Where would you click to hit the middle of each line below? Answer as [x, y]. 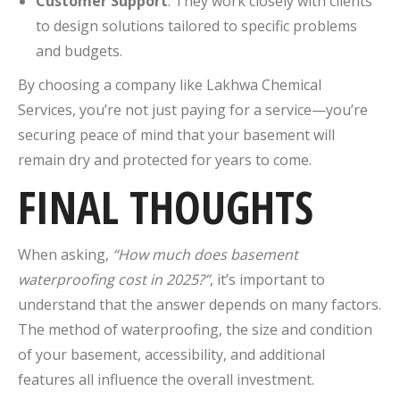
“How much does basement [205, 254]
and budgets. [79, 50]
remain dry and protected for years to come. [165, 159]
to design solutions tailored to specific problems [196, 25]
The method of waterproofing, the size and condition [195, 329]
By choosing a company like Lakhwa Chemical [170, 84]
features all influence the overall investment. [166, 379]
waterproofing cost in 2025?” [114, 279]
